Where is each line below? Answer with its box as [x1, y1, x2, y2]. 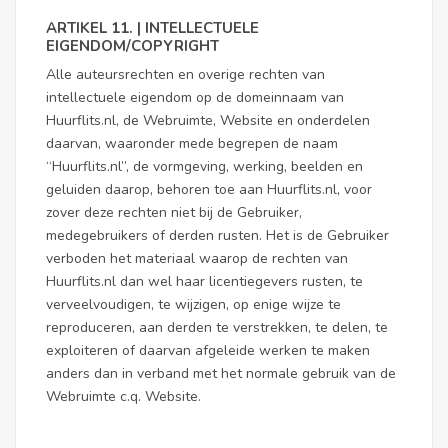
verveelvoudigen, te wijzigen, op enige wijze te [46, 295, 341, 314]
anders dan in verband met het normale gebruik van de [46, 364, 396, 383]
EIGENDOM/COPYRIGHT [46, 36, 219, 56]
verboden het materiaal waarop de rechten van [46, 249, 348, 268]
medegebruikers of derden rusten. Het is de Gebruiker [46, 226, 389, 245]
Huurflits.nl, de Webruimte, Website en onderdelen [46, 111, 370, 130]
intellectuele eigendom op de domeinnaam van [46, 88, 344, 107]
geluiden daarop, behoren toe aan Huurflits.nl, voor [46, 180, 372, 199]
